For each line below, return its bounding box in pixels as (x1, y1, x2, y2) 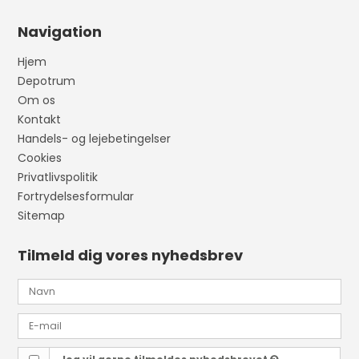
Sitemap (18, 208, 66, 224)
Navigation (18, 22, 103, 42)
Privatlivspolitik (18, 169, 99, 186)
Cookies (18, 150, 63, 167)
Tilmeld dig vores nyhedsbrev (18, 245, 244, 266)
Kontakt (18, 111, 62, 128)
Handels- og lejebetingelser (18, 131, 171, 147)
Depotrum (18, 73, 76, 90)
